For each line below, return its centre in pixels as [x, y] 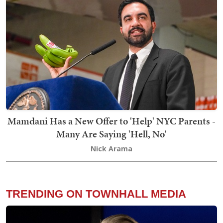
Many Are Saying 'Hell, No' [111, 134]
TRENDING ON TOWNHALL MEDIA [96, 194]
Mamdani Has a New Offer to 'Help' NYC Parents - [111, 121]
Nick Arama [111, 148]
